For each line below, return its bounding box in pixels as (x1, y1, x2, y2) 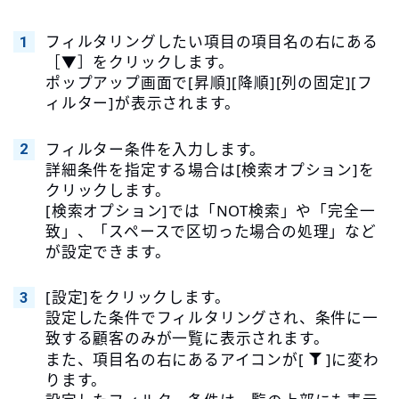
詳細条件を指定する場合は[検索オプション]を (45, 159, 375, 180)
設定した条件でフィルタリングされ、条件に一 (45, 307, 379, 329)
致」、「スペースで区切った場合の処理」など (45, 220, 377, 241)
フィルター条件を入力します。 (45, 138, 266, 159)
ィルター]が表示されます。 (45, 93, 240, 114)
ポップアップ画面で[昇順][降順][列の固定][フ (45, 72, 373, 94)
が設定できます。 (45, 240, 171, 262)
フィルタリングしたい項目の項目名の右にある (45, 31, 379, 53)
